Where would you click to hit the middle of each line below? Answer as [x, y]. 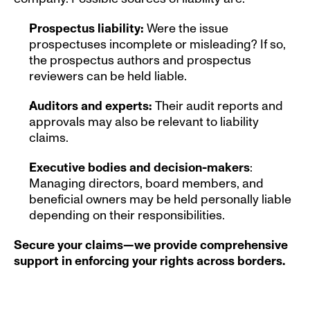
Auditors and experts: [92, 106]
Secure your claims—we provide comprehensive [151, 245]
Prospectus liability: [86, 28]
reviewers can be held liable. [108, 76]
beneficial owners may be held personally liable [160, 199]
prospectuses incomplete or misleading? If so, [157, 44]
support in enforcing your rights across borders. [149, 261]
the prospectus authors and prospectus [140, 60]
